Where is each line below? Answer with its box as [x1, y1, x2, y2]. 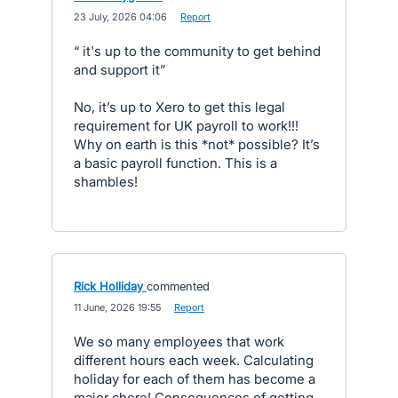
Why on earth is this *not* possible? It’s [74, 136, 320, 153]
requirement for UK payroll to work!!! [74, 117, 298, 134]
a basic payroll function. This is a [74, 155, 277, 171]
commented [147, 279, 210, 293]
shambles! [74, 173, 138, 190]
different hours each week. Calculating [74, 352, 314, 369]
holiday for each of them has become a [74, 370, 315, 387]
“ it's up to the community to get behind [74, 43, 321, 60]
